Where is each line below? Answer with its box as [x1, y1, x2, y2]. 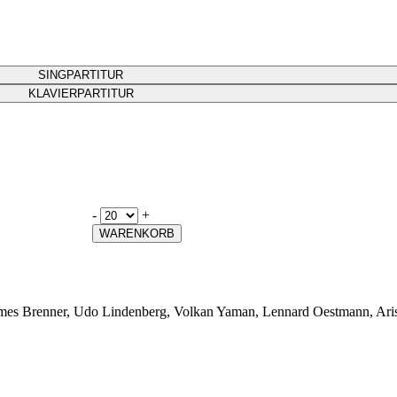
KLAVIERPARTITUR [27, 86, 134, 100]
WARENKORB [99, 226, 175, 240]
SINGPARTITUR [38, 67, 124, 82]
